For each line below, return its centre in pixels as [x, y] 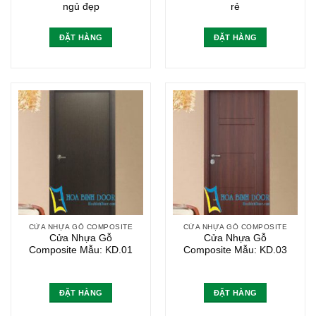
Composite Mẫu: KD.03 [235, 250]
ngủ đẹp [81, 7]
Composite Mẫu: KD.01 [81, 250]
